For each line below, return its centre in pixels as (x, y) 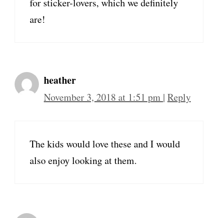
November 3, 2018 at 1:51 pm (103, 97)
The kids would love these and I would (105, 144)
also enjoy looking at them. (83, 161)
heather (60, 80)
